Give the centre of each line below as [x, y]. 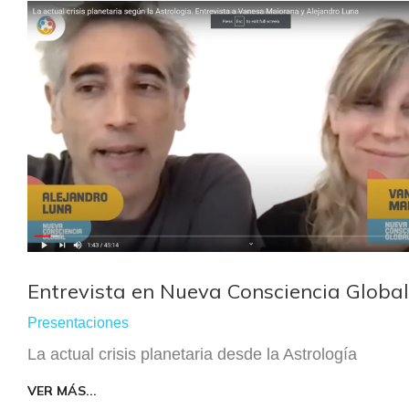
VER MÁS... [62, 391]
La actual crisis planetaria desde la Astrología [192, 355]
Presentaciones [78, 323]
